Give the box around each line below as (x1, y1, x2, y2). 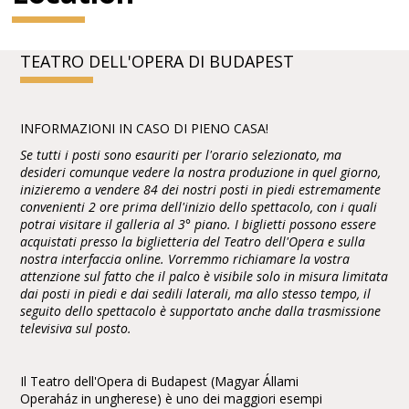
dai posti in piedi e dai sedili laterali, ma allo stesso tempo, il (20, 285, 372, 303)
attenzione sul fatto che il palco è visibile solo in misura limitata (20, 267, 389, 286)
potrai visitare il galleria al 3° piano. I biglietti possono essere (20, 215, 377, 234)
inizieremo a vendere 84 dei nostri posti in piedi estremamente (20, 181, 382, 199)
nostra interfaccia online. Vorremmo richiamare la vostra (20, 250, 351, 268)
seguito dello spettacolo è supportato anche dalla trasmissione (20, 302, 382, 320)
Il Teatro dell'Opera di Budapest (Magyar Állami (20, 372, 299, 391)
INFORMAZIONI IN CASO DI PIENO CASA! (20, 120, 269, 138)
